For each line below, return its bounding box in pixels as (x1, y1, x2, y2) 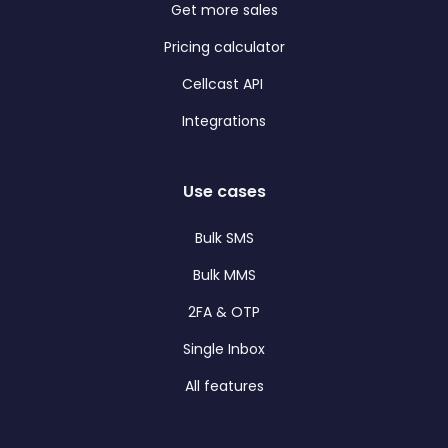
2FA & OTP (188, 301, 260, 322)
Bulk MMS (192, 264, 256, 285)
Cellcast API (181, 73, 267, 94)
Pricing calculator (163, 36, 285, 57)
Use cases (182, 179, 266, 203)
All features (184, 375, 264, 396)
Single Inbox (183, 338, 265, 359)
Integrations (182, 110, 266, 131)
